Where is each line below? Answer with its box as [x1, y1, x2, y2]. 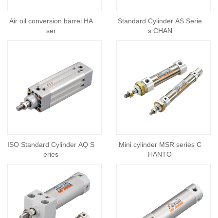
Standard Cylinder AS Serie [118, 17, 202, 25]
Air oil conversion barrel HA [9, 17, 93, 25]
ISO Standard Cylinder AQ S [7, 141, 94, 148]
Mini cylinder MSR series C [118, 141, 201, 148]
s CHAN [147, 27, 172, 35]
